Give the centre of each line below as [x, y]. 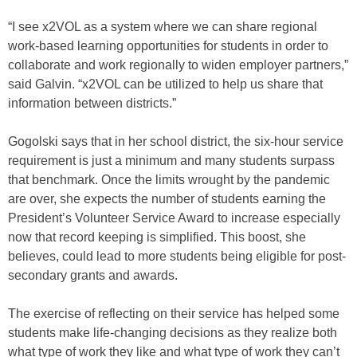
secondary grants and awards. [93, 276]
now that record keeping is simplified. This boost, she [157, 237]
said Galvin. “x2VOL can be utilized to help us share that [165, 84]
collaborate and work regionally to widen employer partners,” [178, 65]
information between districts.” [92, 104]
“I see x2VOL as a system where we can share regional [163, 27]
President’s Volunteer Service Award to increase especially [174, 218]
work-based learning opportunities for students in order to [168, 46]
